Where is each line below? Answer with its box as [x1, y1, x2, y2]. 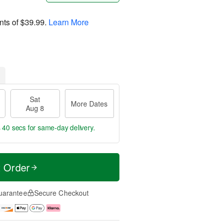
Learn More [49, 16, 89, 28]
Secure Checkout [34, 188, 89, 198]
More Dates [71, 99, 108, 109]
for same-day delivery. [26, 122, 95, 132]
